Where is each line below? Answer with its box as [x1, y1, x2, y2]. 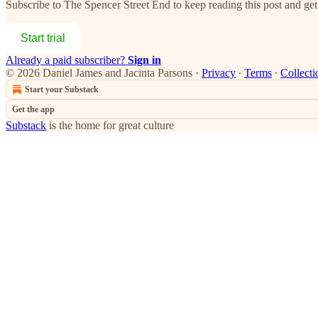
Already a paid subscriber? [6, 53, 128, 66]
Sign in [128, 53, 161, 66]
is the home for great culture [46, 119, 174, 131]
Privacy [202, 66, 236, 79]
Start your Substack [25, 84, 99, 94]
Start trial [21, 31, 65, 44]
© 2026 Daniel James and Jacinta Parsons [6, 66, 192, 79]
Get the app [12, 104, 55, 114]
